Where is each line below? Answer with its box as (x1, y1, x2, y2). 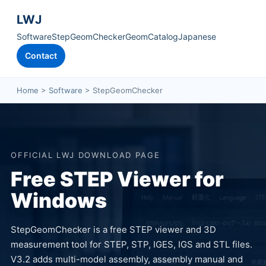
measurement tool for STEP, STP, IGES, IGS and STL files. (11, 239, 252, 250)
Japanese (178, 31, 216, 42)
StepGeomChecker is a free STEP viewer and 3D (11, 224, 216, 235)
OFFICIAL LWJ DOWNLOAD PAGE (11, 150, 160, 160)
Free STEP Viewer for (11, 167, 224, 191)
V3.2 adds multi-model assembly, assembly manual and (11, 254, 243, 265)
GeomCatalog (125, 31, 178, 42)
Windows (11, 188, 107, 213)
